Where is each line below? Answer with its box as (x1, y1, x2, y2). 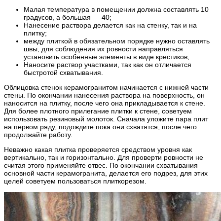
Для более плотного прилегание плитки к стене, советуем (4, 107, 192, 115)
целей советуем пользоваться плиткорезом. (4, 177, 147, 185)
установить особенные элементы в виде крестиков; (24, 52, 189, 61)
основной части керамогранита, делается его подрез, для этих (4, 169, 208, 177)
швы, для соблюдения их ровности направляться (24, 44, 183, 53)
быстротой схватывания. (24, 68, 103, 76)
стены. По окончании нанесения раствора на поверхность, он (4, 91, 205, 99)
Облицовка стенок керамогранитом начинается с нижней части (4, 83, 209, 91)
